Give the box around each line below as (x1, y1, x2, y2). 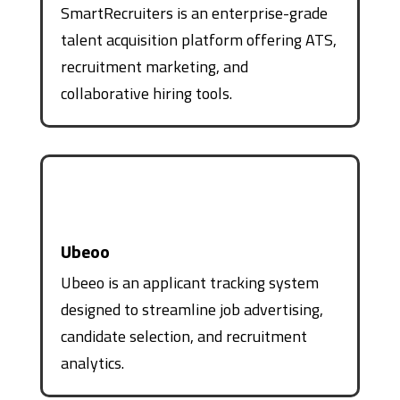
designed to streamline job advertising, (60, 296, 323, 321)
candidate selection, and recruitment (60, 323, 307, 348)
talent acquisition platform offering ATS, (60, 27, 337, 52)
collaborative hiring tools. (60, 80, 232, 105)
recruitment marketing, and (60, 54, 248, 79)
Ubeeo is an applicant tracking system (60, 270, 319, 295)
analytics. (60, 350, 124, 375)
